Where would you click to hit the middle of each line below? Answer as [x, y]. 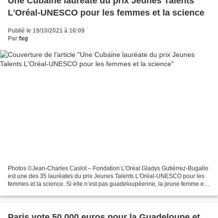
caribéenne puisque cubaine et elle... [57, 192]
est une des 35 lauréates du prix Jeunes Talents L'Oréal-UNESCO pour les [106, 176]
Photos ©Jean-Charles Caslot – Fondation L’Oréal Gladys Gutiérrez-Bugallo [108, 169]
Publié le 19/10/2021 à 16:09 [46, 30]
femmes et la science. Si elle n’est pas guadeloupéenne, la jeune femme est [108, 184]
